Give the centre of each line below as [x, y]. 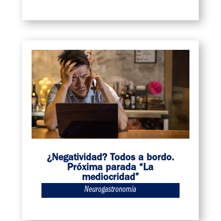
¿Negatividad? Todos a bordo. [110, 158]
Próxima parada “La [110, 168]
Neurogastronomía [110, 190]
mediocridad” [110, 178]
